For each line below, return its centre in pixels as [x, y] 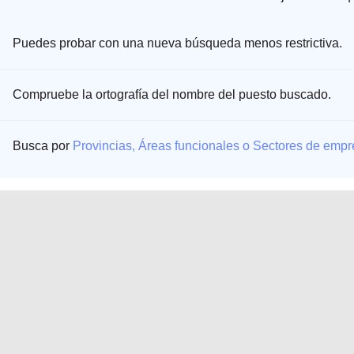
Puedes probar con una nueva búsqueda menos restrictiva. [177, 43]
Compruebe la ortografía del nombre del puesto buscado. [172, 94]
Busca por [43, 145]
